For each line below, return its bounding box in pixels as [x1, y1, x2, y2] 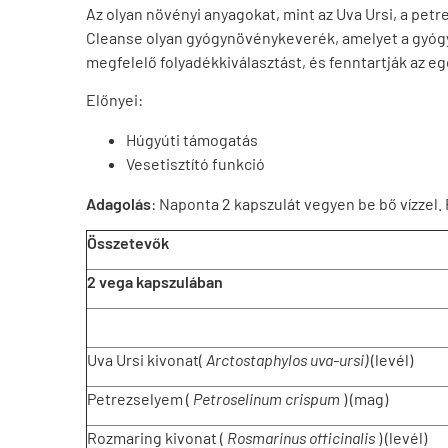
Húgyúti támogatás [126, 130, 258, 149]
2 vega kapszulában [87, 272, 223, 291]
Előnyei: [86, 90, 143, 109]
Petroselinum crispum [193, 389, 340, 408]
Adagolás [86, 194, 151, 213]
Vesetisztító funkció [126, 154, 265, 173]
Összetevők [87, 233, 169, 252]
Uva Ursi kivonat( [87, 350, 206, 369]
